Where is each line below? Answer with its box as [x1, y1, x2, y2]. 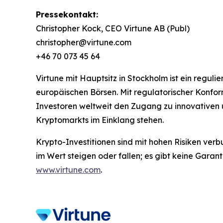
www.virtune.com [36, 165, 101, 175]
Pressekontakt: [36, 9, 98, 20]
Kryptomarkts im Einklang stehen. [36, 115, 164, 125]
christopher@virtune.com [36, 37, 131, 48]
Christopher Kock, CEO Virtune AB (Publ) [36, 23, 190, 34]
